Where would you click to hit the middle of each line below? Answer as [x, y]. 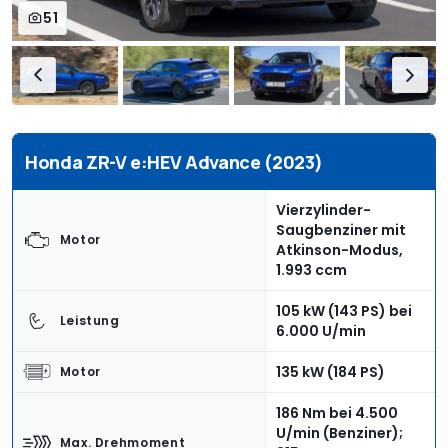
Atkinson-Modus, [339, 250]
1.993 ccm [311, 270]
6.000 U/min [321, 331]
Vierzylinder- [323, 210]
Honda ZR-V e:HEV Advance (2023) [174, 162]
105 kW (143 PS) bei [344, 311]
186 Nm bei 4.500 [337, 413]
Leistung [89, 320]
